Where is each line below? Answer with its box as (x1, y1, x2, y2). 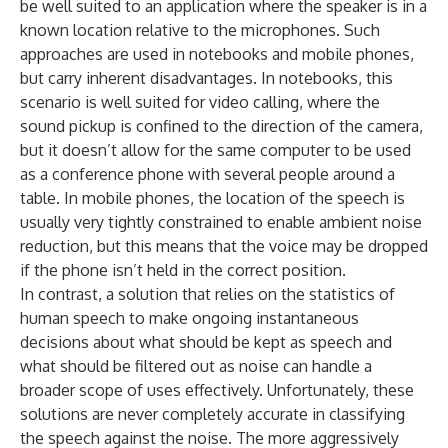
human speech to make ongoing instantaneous (20, 308, 359, 329)
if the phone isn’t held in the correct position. (20, 260, 346, 281)
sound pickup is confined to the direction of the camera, (20, 116, 423, 137)
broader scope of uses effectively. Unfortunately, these (20, 380, 414, 401)
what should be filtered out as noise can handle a (20, 356, 372, 377)
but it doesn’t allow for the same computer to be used (20, 140, 411, 161)
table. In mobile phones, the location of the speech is (20, 188, 405, 209)
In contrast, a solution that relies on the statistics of (20, 284, 395, 305)
